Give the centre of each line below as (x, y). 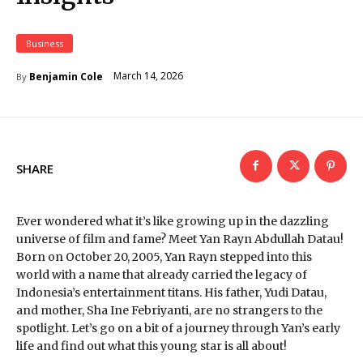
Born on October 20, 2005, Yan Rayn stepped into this (164, 256)
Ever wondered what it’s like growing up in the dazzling (173, 221)
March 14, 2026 (148, 76)
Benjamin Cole (66, 76)
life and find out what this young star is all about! (152, 346)
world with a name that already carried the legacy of (162, 274)
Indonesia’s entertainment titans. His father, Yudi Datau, (171, 292)
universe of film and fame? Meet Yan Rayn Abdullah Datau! (180, 239)
